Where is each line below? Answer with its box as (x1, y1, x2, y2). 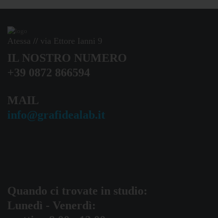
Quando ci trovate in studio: (7, 184, 147, 198)
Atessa (7, 36, 31, 46)
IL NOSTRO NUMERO (7, 52, 127, 65)
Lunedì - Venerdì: (7, 199, 96, 212)
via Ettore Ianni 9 (40, 36, 102, 46)
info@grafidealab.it (7, 109, 105, 122)
